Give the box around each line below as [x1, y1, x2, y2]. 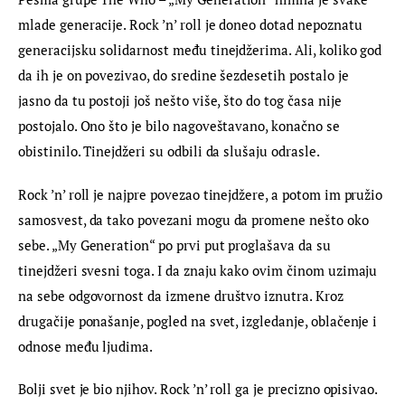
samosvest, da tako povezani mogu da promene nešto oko [18, 210, 372, 229]
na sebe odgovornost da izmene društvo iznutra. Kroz [18, 286, 347, 305]
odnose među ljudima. [18, 336, 154, 355]
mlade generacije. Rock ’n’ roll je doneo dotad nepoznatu [18, 15, 366, 34]
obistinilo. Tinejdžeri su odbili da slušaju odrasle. [18, 142, 320, 161]
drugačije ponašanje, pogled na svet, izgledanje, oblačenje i [18, 311, 381, 330]
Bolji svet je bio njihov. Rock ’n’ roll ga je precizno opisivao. [18, 380, 381, 399]
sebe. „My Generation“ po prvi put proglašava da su [18, 235, 334, 254]
